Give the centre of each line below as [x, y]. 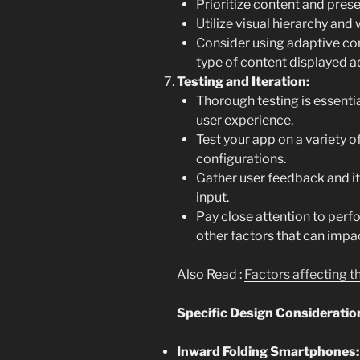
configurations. [241, 159]
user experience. [245, 121]
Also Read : [211, 275]
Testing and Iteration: [243, 82]
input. [213, 198]
